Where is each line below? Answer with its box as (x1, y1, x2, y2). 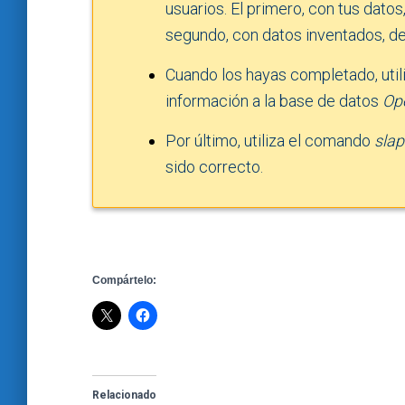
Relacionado (92, 389, 156, 402)
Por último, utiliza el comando (165, 130, 374, 150)
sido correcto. (165, 156, 263, 176)
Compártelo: (92, 274, 156, 287)
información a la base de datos (165, 90, 382, 110)
